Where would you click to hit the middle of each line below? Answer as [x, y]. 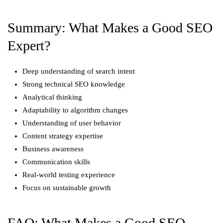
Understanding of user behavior [72, 123]
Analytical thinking [52, 97]
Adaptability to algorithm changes [75, 110]
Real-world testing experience [69, 175]
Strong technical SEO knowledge [74, 84]
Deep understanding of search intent [79, 71]
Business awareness [53, 149]
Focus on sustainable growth [67, 188]
